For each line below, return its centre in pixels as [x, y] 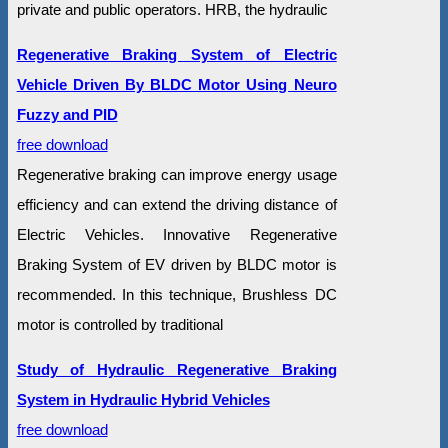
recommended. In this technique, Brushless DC [176, 295]
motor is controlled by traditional [119, 325]
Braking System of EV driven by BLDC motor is [176, 265]
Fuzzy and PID [67, 115]
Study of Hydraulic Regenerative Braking [176, 370]
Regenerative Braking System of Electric [176, 55]
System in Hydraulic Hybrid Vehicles [143, 400]
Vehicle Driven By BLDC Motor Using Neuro [176, 85]
